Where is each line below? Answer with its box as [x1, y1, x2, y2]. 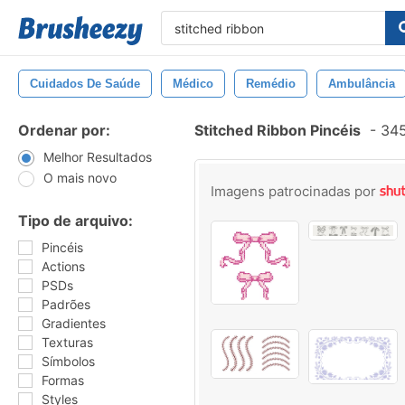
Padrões [42, 297, 90, 312]
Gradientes [42, 316, 106, 331]
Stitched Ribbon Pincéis [194, 121, 361, 139]
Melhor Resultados [43, 149, 152, 165]
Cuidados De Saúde [30, 77, 140, 90]
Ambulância [328, 77, 395, 90]
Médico [173, 77, 213, 90]
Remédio [246, 77, 296, 90]
